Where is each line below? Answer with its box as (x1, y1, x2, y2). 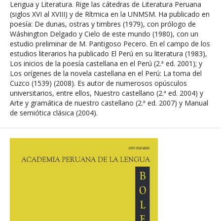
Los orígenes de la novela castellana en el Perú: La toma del (10, 69, 202, 78)
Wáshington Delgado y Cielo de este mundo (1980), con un (10, 29, 198, 38)
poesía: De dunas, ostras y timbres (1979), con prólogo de (10, 19, 196, 29)
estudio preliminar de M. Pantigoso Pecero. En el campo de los (10, 39, 210, 48)
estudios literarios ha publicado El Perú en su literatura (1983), (10, 49, 207, 58)
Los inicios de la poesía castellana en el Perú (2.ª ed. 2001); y (10, 59, 202, 68)
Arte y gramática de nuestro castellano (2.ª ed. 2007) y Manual (10, 98, 208, 108)
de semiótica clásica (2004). (10, 108, 98, 117)
